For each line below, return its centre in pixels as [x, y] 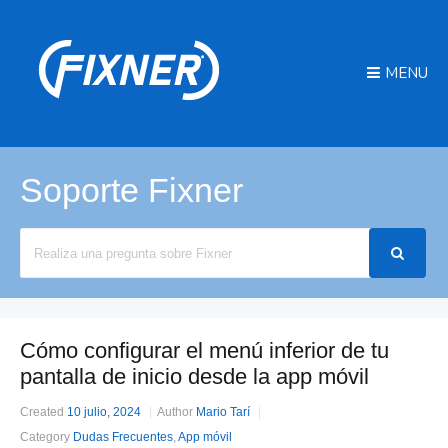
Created [42, 412]
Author [175, 412]
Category [45, 437]
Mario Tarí [223, 412]
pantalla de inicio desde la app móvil [194, 376]
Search [39, 239]
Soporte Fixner [131, 190]
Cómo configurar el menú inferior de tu [204, 350]
